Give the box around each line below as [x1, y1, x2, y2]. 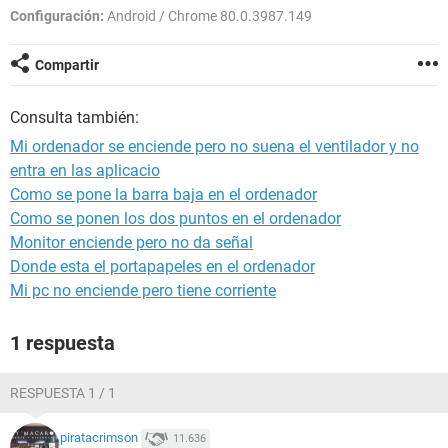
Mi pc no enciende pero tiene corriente [10, 281, 276, 300]
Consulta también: [10, 108, 139, 127]
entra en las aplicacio [10, 161, 160, 180]
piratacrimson [60, 430, 138, 446]
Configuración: [10, 8, 104, 24]
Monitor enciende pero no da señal [10, 233, 253, 252]
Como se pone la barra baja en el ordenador [10, 185, 317, 204]
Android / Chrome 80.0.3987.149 [104, 8, 312, 24]
